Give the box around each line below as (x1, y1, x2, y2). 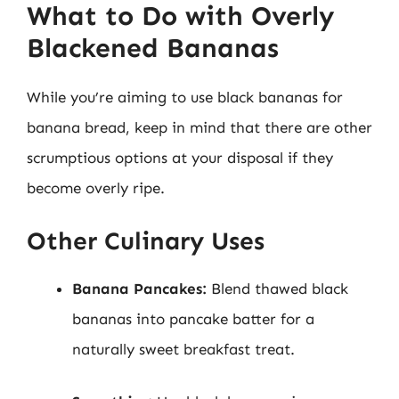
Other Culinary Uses (27, 225, 265, 256)
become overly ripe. (27, 179, 165, 197)
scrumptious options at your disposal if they (27, 149, 333, 167)
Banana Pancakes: (72, 279, 207, 297)
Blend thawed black (207, 279, 348, 297)
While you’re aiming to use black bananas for (27, 88, 343, 106)
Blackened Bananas (27, 32, 279, 64)
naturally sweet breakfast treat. (72, 339, 295, 358)
